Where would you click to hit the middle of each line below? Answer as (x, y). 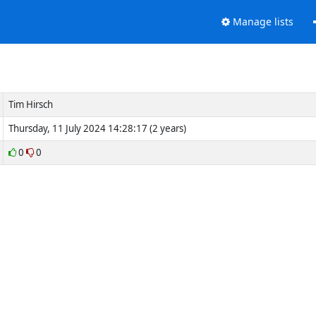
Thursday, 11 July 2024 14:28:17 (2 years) (97, 128)
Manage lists (261, 22)
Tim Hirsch (30, 104)
